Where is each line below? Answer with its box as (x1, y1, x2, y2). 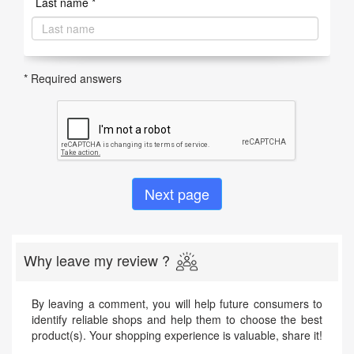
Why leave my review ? (24, 250, 170, 270)
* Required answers (24, 70, 122, 86)
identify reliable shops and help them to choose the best (32, 311, 322, 327)
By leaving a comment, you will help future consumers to (32, 295, 322, 311)
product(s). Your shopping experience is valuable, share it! (32, 326, 322, 343)
